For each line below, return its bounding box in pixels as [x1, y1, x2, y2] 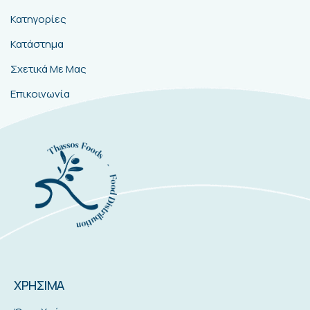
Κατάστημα [10, 37, 64, 52]
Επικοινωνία [10, 86, 70, 102]
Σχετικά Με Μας [10, 62, 86, 77]
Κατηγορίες [10, 12, 66, 27]
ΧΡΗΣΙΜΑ [14, 276, 64, 293]
